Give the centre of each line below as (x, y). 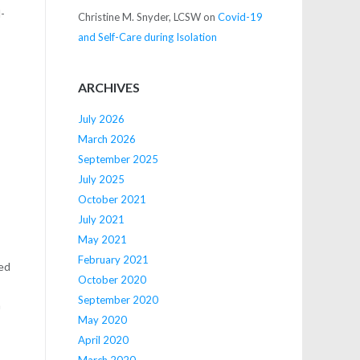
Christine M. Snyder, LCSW (139, 16)
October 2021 (112, 199)
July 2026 (101, 119)
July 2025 (101, 179)
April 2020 (103, 340)
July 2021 (101, 219)
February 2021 (113, 259)
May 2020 (102, 319)
